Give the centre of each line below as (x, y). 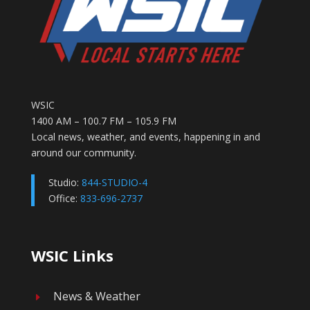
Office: (64, 199)
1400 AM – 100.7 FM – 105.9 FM (103, 121)
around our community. (83, 153)
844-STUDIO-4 (114, 183)
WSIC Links (72, 256)
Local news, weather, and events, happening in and (145, 137)
